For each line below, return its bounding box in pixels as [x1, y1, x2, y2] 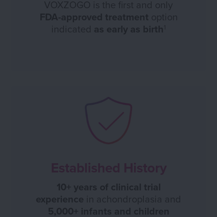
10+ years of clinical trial [56, 179, 161, 194]
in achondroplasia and [84, 191, 181, 206]
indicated [51, 21, 94, 36]
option [148, 9, 178, 24]
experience [36, 191, 84, 206]
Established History [50, 157, 167, 177]
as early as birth [94, 21, 164, 36]
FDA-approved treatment [39, 9, 149, 24]
